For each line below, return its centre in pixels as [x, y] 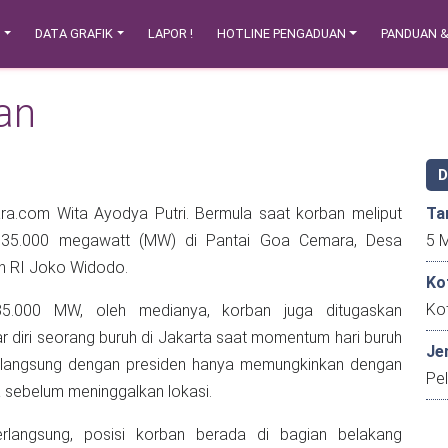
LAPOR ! [171, 33]
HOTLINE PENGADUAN [282, 33]
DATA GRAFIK [74, 33]
